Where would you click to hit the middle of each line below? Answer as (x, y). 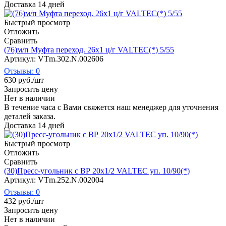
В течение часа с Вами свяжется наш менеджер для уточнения (111, 107)
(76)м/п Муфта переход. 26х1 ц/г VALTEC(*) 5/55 (89, 49)
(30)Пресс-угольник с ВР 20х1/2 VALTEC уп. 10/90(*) (97, 171)
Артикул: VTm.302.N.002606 (54, 59)
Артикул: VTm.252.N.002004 (54, 180)
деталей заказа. (30, 116)
